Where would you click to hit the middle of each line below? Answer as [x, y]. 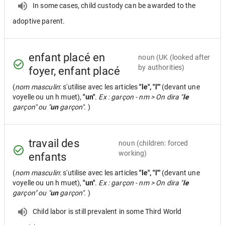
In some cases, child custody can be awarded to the [114, 5]
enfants [48, 157]
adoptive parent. [39, 21]
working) [133, 153]
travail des [54, 143]
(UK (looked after [183, 57]
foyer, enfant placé [75, 71]
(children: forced [162, 143]
